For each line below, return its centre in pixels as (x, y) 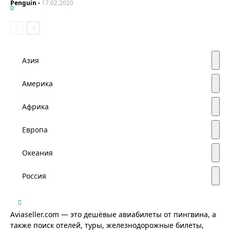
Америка (37, 84)
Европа (35, 130)
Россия (34, 176)
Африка (35, 107)
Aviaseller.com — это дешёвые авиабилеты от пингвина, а (113, 215)
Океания (37, 153)
